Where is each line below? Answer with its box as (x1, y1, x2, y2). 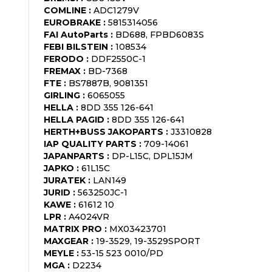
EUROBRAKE (44, 16, 101, 28)
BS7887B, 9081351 (69, 77, 148, 89)
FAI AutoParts (44, 29, 108, 40)
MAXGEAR (44, 235, 89, 246)
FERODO (44, 53, 84, 64)
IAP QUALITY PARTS (44, 138, 137, 149)
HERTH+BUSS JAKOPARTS (44, 126, 163, 137)
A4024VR (69, 211, 109, 222)
